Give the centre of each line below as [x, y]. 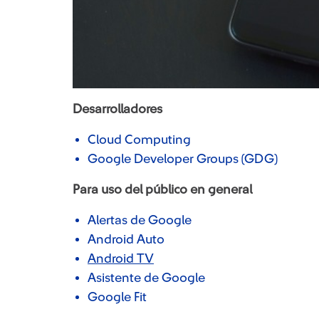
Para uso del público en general [162, 189]
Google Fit [117, 297]
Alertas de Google [140, 220]
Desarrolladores [117, 109]
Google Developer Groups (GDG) [183, 159]
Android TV [121, 258]
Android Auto [126, 239]
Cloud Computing [139, 140]
